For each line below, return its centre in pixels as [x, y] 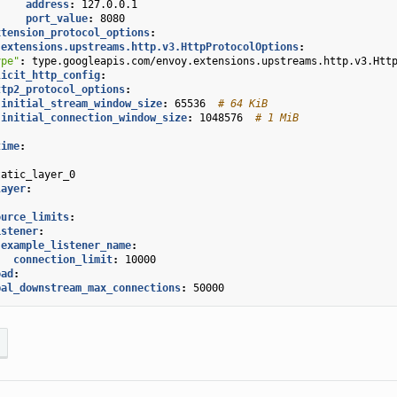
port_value [56, 18]
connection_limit [62, 259]
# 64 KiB [242, 103]
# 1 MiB [276, 117]
